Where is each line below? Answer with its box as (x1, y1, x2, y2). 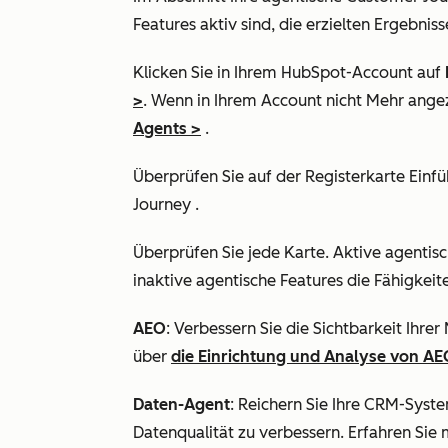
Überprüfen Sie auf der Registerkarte (133, 167, 409, 186)
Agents (133, 119, 187, 138)
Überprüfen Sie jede (133, 243, 284, 262)
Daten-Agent (133, 395, 230, 414)
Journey (133, 195, 195, 214)
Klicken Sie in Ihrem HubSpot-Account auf (133, 63, 445, 82)
